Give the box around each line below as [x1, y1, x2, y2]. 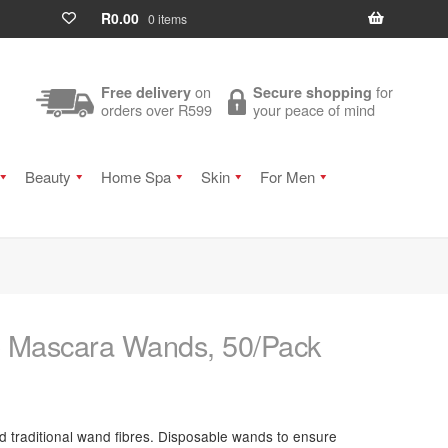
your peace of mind [253, 99, 376, 121]
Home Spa [100, 166, 171, 187]
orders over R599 [101, 99, 213, 121]
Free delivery [101, 82, 192, 103]
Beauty [24, 166, 71, 187]
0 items [147, 10, 187, 27]
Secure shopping [253, 82, 373, 103]
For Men [259, 166, 315, 187]
